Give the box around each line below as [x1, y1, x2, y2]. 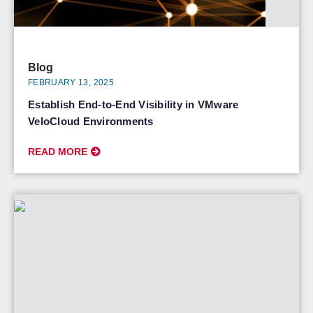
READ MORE [28, 146, 87, 157]
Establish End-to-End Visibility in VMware [28, 99, 239, 110]
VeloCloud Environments [28, 115, 154, 127]
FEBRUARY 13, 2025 [28, 78, 114, 87]
